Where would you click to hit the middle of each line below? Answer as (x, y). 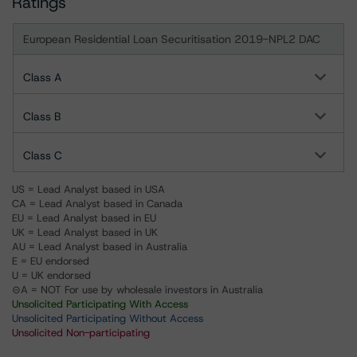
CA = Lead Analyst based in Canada (97, 204)
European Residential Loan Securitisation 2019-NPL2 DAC (172, 39)
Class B (42, 116)
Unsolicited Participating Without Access (108, 318)
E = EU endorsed (51, 261)
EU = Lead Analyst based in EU (84, 218)
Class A (42, 77)
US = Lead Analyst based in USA (88, 189)
